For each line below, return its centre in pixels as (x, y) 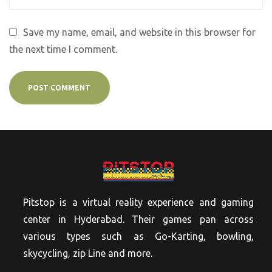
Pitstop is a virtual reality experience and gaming (138, 202)
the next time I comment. (63, 49)
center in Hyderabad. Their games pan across (138, 219)
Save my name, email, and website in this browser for (140, 32)
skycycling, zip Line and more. (88, 253)
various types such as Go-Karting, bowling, (138, 236)
